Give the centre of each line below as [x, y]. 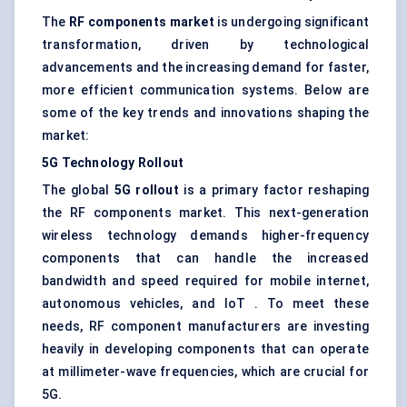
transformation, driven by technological [205, 45]
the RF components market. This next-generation [205, 213]
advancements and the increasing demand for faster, [206, 68]
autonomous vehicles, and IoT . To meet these [205, 304]
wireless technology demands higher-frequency [205, 236]
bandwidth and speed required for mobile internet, [205, 281]
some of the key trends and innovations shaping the [205, 113]
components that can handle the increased [205, 258]
